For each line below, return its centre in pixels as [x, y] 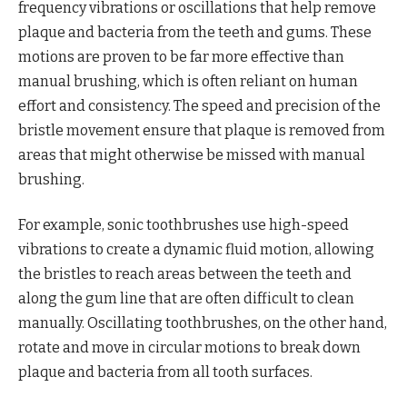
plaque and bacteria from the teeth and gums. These [195, 33]
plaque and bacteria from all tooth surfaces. [165, 372]
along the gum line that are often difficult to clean [186, 298]
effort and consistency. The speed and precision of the [199, 106]
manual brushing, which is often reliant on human [188, 82]
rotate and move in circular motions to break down [189, 347]
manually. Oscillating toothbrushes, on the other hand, [203, 323]
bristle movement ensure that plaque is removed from [202, 131]
